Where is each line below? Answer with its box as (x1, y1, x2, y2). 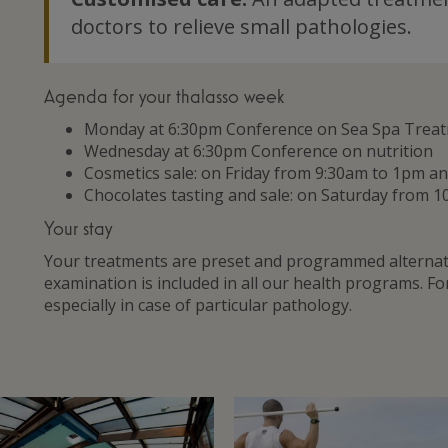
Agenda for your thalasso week (44, 83, 284, 108)
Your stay (44, 215, 112, 240)
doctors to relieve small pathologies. (71, 12, 412, 40)
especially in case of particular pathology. (44, 293, 352, 316)
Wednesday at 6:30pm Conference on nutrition (84, 139, 433, 162)
